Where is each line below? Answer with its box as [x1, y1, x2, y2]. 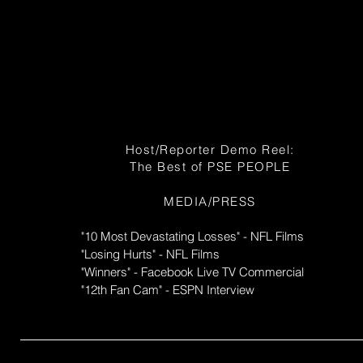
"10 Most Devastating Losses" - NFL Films [81, 228, 304, 244]
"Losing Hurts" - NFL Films [81, 246, 220, 262]
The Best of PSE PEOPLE [130, 159, 290, 174]
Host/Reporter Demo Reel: [125, 142, 295, 157]
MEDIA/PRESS [164, 194, 256, 209]
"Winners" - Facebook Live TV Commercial [81, 264, 304, 280]
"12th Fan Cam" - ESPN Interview [81, 282, 254, 297]
